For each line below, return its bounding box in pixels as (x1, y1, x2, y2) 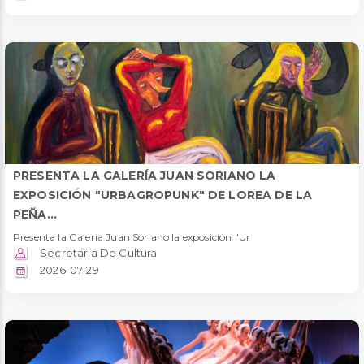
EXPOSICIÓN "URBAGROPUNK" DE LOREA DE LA (13, 187, 313, 202)
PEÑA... (13, 206, 58, 222)
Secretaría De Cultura (37, 245, 158, 259)
